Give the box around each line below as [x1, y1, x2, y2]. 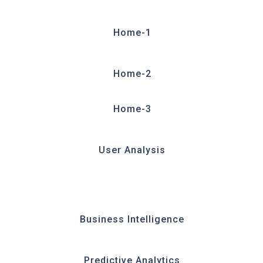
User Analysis [99, 144, 166, 156]
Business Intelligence [80, 214, 184, 225]
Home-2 [113, 68, 151, 80]
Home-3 [113, 103, 151, 115]
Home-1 [113, 27, 151, 39]
